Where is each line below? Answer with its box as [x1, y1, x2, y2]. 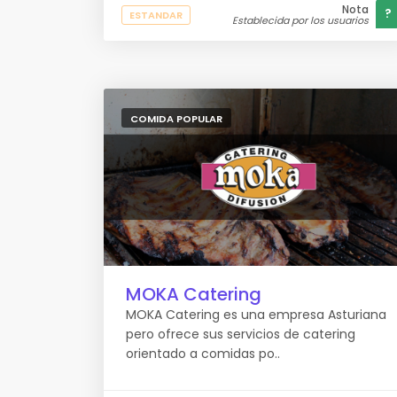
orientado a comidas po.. [126, 345, 280, 362]
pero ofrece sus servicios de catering [126, 325, 355, 343]
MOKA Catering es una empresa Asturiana [126, 306, 386, 323]
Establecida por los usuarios [232, 13, 369, 27]
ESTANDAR [129, 8, 183, 22]
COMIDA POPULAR [130, 112, 222, 126]
